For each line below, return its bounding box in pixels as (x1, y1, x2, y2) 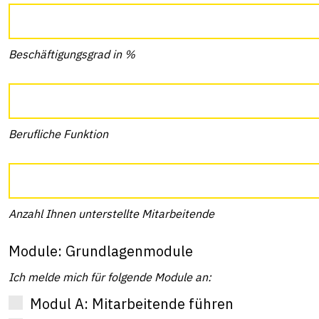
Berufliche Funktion (9, 127, 108, 141)
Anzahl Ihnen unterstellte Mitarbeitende (9, 206, 214, 221)
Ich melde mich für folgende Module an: (9, 270, 211, 284)
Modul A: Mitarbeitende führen (30, 293, 234, 313)
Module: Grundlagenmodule (9, 241, 193, 261)
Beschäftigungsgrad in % (9, 47, 135, 61)
